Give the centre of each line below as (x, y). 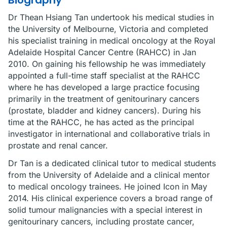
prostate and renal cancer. (58, 145)
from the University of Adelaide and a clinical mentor (109, 175)
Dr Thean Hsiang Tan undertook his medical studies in (111, 17)
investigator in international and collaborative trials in (109, 134)
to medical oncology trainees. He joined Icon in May (108, 186)
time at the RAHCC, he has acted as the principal (101, 122)
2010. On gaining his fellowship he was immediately (107, 64)
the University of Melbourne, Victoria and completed (108, 29)
